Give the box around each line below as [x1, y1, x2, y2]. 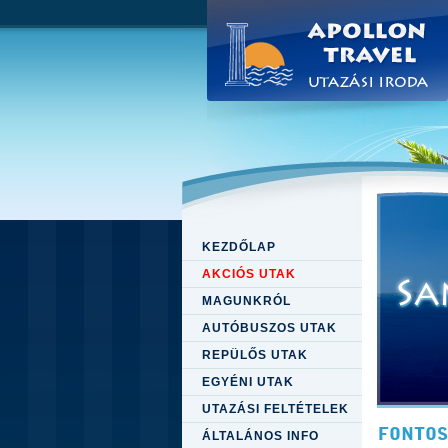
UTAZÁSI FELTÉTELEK [202, 402, 349, 416]
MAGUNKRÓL [202, 294, 291, 308]
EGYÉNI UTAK [202, 375, 294, 389]
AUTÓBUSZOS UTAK [202, 321, 337, 335]
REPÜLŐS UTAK [202, 348, 308, 362]
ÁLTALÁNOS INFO [202, 429, 319, 443]
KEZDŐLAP [202, 240, 276, 254]
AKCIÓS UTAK [202, 267, 296, 281]
